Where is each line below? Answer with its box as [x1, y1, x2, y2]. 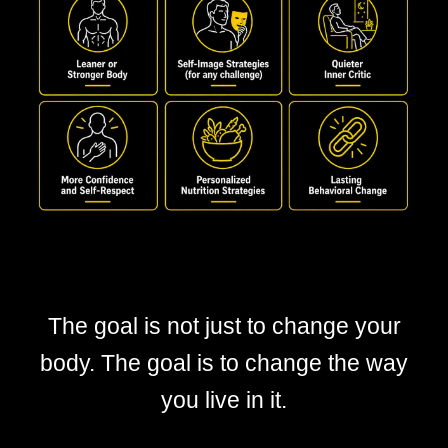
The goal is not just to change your [47, 313, 401, 339]
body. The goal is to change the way [40, 350, 408, 376]
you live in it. [161, 387, 287, 413]
